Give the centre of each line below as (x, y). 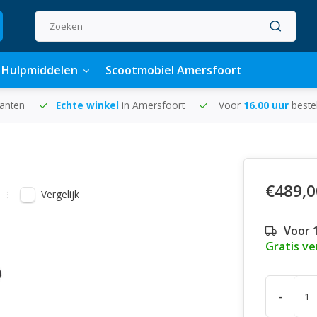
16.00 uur (267, 105)
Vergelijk (60, 194)
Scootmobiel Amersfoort (174, 70)
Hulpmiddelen (40, 70)
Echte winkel (89, 105)
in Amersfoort (153, 105)
